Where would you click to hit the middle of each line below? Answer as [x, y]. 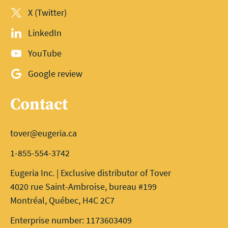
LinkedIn [45, 33]
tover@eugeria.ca [44, 133]
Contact [39, 105]
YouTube [45, 53]
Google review [55, 73]
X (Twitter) [48, 12]
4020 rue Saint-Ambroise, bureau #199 [83, 186]
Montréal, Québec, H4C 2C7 [62, 200]
